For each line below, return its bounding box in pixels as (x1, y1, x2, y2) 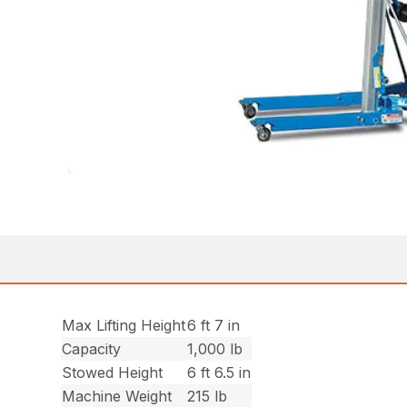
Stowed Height (62, 363, 164, 382)
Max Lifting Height (62, 316, 186, 334)
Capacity (62, 340, 122, 358)
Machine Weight (62, 387, 173, 405)
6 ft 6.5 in (187, 363, 252, 382)
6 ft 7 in (187, 316, 241, 334)
